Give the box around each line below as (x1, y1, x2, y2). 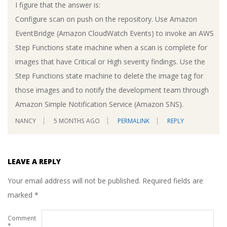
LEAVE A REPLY (8, 157, 61, 167)
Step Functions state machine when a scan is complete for (15, 42, 207, 52)
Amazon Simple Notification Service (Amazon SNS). (15, 99, 183, 109)
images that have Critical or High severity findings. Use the (15, 56, 205, 66)
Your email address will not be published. (8, 176, 140, 186)
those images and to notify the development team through (15, 85, 209, 95)
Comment (8, 213, 36, 222)
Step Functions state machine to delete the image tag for (15, 70, 203, 81)
